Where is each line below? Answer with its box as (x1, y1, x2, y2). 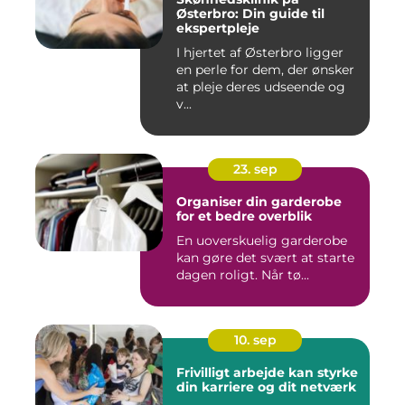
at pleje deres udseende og (176, 79, 345, 96)
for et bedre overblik (176, 208, 312, 225)
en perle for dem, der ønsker (176, 61, 354, 79)
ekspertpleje (176, 20, 259, 37)
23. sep (232, 161, 278, 178)
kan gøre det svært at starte (176, 250, 354, 267)
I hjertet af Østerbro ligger (176, 44, 344, 61)
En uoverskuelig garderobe (176, 232, 347, 250)
